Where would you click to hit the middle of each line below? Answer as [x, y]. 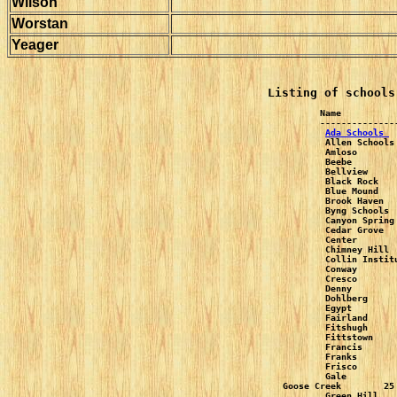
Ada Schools [357, 132]
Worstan [40, 23]
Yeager [35, 45]
